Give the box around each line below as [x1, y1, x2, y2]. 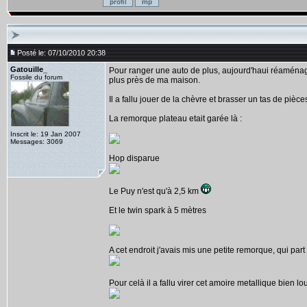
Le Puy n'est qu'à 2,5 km [109, 186, 201, 196]
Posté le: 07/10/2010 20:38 [17, 49, 106, 57]
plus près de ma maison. [109, 75, 200, 85]
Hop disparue [109, 153, 160, 163]
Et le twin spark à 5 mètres [109, 206, 206, 215]
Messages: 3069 [10, 138, 63, 145]
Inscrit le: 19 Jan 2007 [10, 130, 81, 138]
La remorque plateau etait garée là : [109, 114, 242, 123]
